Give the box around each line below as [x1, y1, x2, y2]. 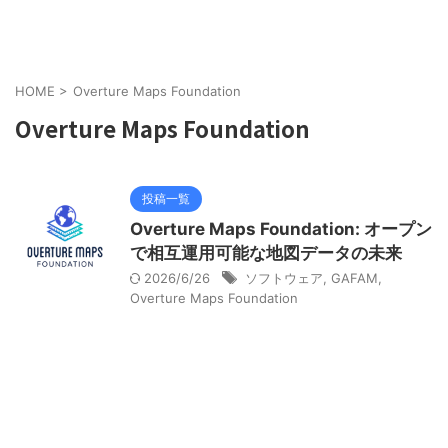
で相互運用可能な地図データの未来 [130, 243, 402, 263]
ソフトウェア [245, 270, 323, 286]
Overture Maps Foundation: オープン [130, 219, 432, 239]
